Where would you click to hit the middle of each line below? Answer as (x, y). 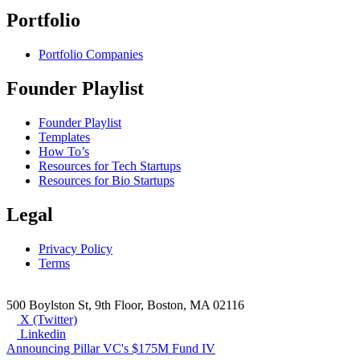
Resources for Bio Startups (106, 180)
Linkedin (43, 333)
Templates (64, 137)
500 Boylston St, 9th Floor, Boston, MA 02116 (125, 305)
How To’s (64, 151)
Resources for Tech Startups (110, 166)
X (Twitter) (49, 319)
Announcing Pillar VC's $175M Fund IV (111, 348)
